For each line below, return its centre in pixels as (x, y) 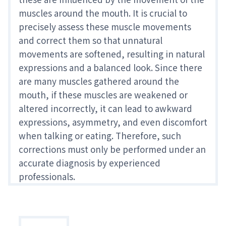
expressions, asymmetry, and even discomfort (113, 122)
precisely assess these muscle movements (105, 27)
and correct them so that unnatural (91, 40)
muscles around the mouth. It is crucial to (103, 13)
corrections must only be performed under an (112, 149)
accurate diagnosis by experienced (90, 163)
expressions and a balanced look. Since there (110, 68)
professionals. (47, 177)
